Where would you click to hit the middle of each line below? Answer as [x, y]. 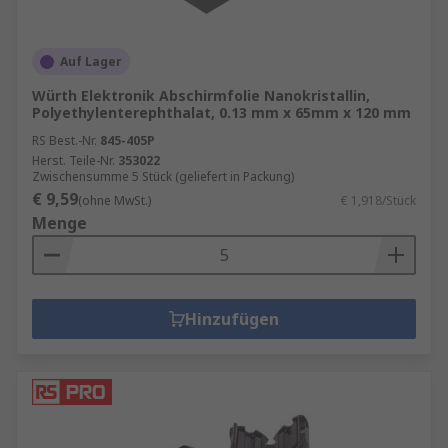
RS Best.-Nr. [64, 140]
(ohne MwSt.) [114, 200]
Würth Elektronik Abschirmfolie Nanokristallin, [201, 95]
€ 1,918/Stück [378, 200]
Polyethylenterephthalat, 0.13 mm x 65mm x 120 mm [221, 112]
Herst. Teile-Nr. [73, 160]
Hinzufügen [232, 319]
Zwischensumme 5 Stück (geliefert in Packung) [163, 176]
